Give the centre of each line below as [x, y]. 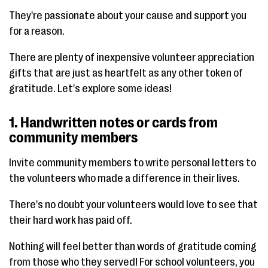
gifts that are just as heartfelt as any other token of [126, 73]
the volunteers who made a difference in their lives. [124, 178]
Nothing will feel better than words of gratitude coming [133, 246]
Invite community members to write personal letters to [133, 162]
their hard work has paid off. [71, 220]
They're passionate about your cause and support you [128, 15]
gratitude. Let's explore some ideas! [90, 88]
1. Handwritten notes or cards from [113, 122]
